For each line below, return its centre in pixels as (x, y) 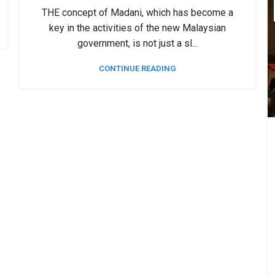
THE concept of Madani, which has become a (137, 12)
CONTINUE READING (137, 68)
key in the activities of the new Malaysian (137, 28)
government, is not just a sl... (137, 43)
